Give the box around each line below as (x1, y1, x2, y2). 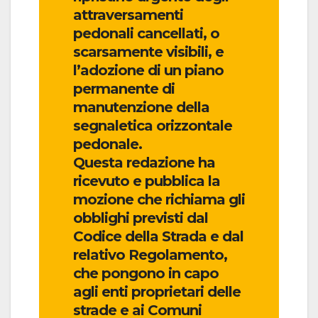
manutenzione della (72, 98, 209, 116)
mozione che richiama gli (72, 190, 245, 208)
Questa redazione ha (72, 153, 215, 171)
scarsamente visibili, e (72, 43, 224, 60)
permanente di (72, 79, 175, 97)
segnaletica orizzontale (72, 116, 232, 134)
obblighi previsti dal (72, 209, 208, 226)
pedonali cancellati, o (72, 24, 219, 42)
